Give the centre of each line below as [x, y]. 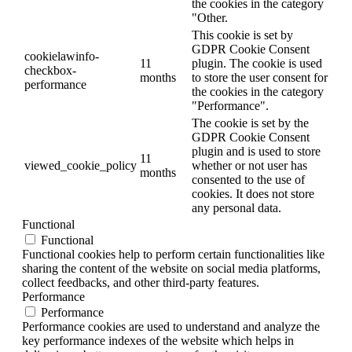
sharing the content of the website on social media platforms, [171, 268]
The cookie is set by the [250, 123]
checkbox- [50, 70]
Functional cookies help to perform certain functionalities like [173, 254]
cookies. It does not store [253, 193]
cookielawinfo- [62, 56]
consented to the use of [248, 179]
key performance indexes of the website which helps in [158, 340]
